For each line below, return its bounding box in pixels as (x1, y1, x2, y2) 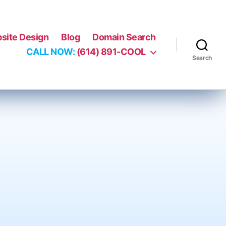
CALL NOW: (26, 46, 75, 58)
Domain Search (92, 32, 156, 43)
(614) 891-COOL (75, 46, 146, 58)
